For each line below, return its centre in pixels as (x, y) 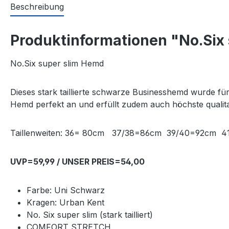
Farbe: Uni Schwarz (66, 190)
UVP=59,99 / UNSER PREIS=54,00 (77, 161)
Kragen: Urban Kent (65, 202)
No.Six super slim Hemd (58, 63)
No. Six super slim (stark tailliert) (91, 214)
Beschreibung (37, 6)
